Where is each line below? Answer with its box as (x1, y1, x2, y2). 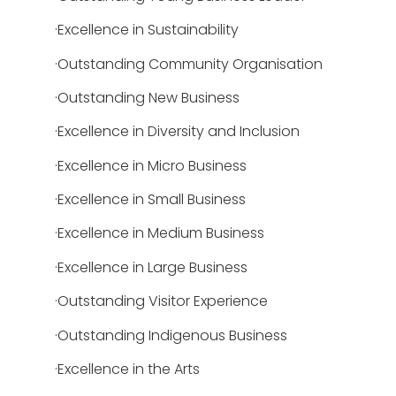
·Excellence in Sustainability (55, 19, 239, 41)
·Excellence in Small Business (55, 189, 246, 210)
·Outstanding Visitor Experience (55, 291, 268, 312)
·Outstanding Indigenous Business (55, 324, 287, 346)
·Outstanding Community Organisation (55, 53, 323, 74)
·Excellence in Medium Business (55, 223, 264, 244)
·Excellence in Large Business (55, 256, 247, 278)
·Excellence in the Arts (55, 359, 200, 380)
